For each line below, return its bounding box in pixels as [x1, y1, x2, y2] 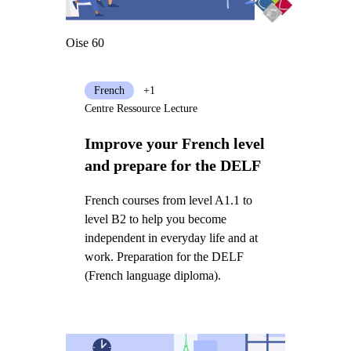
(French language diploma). [84, 268, 221, 282]
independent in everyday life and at [84, 230, 258, 244]
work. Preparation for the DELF [84, 249, 244, 263]
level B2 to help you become [84, 212, 226, 226]
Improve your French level [84, 135, 265, 153]
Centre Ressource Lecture [84, 103, 197, 115]
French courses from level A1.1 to [84, 193, 252, 207]
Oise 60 [65, 35, 104, 49]
